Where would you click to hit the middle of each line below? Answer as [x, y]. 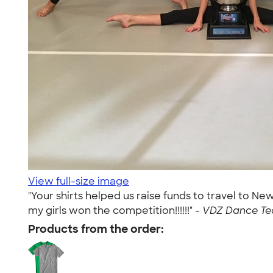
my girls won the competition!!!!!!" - [115, 211]
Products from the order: [96, 229]
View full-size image [79, 181]
